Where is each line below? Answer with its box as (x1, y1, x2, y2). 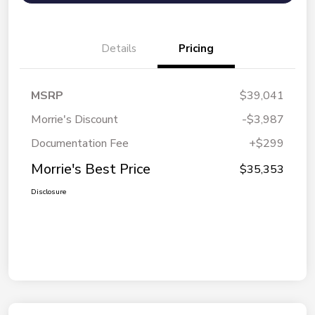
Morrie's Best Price (31, 160, 150, 179)
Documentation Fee (31, 136, 129, 152)
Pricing (179, 41, 214, 56)
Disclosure (31, 187, 66, 198)
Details (101, 41, 136, 56)
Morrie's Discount (31, 112, 118, 128)
